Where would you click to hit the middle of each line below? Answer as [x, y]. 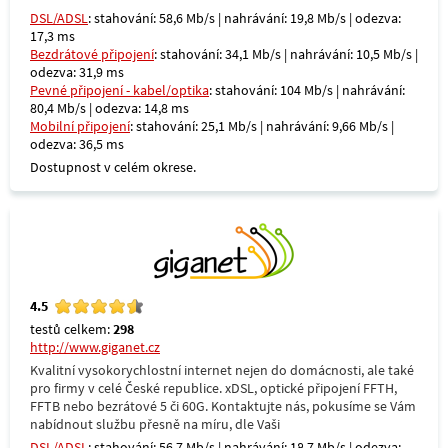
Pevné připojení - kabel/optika [119, 90]
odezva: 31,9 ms [77, 72]
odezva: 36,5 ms [77, 144]
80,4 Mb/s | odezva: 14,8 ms [109, 108]
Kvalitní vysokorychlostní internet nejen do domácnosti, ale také [222, 370]
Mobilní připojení [80, 126]
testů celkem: [71, 329]
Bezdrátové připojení [92, 54]
